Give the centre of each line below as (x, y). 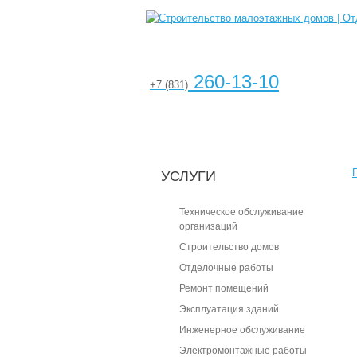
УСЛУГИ (188, 176)
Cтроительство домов (229, 247)
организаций (208, 226)
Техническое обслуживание (241, 212)
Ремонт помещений (224, 288)
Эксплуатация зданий (229, 309)
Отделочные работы (226, 268)
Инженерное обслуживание (242, 330)
